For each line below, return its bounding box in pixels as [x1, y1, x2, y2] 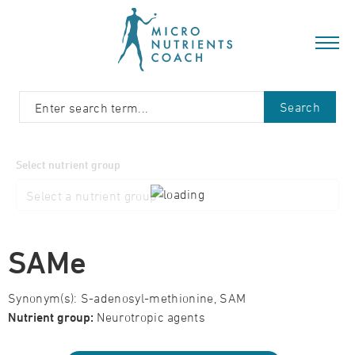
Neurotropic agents [94, 310, 206, 324]
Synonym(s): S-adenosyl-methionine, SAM [8, 291, 246, 305]
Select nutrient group [16, 158, 120, 171]
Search [280, 100, 320, 114]
